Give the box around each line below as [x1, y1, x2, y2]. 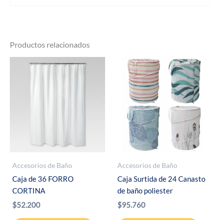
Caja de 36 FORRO [12, 174, 74, 183]
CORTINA [12, 186, 45, 195]
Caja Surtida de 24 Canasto [117, 174, 205, 183]
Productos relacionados [10, 40, 90, 50]
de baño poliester [117, 186, 173, 195]
